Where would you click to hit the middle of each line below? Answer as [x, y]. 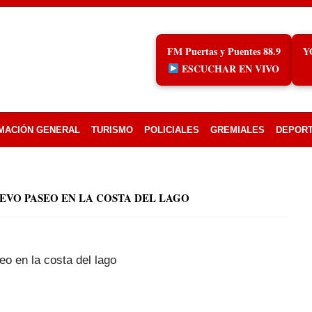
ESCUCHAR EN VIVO [229, 69]
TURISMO [112, 130]
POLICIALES [172, 130]
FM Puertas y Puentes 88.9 [224, 51]
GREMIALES [237, 130]
